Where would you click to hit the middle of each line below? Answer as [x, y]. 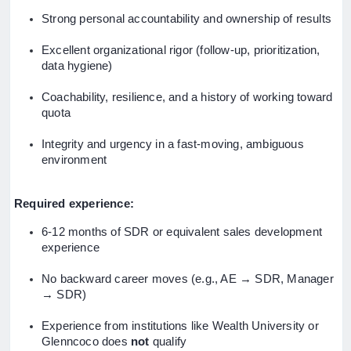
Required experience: [74, 204]
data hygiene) [77, 66]
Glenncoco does [86, 342]
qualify [168, 342]
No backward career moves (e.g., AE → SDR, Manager [188, 279]
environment [74, 160]
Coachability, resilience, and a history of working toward [187, 98]
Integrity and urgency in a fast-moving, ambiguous [173, 145]
